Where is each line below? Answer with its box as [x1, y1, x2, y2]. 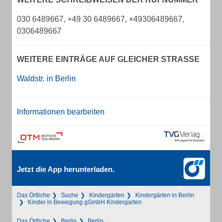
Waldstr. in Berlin [17, 74, 76, 83]
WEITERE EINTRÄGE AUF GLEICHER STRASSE [17, 55, 194, 63]
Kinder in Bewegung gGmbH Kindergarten [28, 199, 142, 206]
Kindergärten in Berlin [135, 192, 194, 199]
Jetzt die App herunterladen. [17, 165, 114, 173]
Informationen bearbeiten [17, 108, 105, 116]
